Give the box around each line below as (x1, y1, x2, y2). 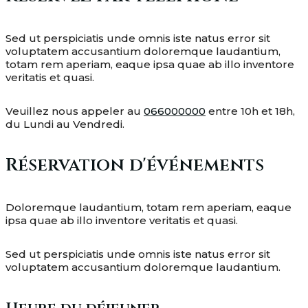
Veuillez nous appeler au (5, 104, 144, 118)
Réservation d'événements (5, 153, 264, 178)
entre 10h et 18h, (206, 104, 295, 118)
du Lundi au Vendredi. (5, 117, 124, 131)
